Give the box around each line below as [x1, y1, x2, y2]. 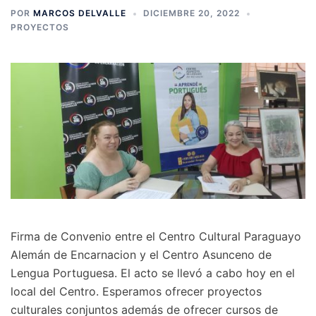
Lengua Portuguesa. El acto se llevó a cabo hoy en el [11, 266, 295, 281]
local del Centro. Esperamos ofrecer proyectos [11, 284, 262, 299]
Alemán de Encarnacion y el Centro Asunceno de [11, 248, 272, 262]
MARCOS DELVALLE [33, 8, 126, 18]
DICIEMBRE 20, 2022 [143, 8, 240, 18]
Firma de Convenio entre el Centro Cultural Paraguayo [11, 229, 301, 244]
